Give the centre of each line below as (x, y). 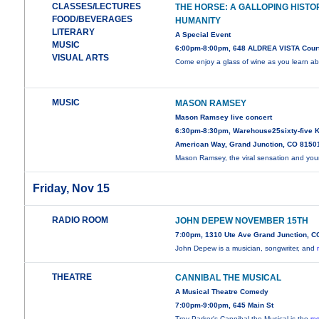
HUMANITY (198, 21)
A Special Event (203, 35)
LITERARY (74, 32)
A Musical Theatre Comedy (222, 292)
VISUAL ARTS (81, 58)
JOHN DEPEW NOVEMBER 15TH (242, 221)
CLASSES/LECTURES (97, 7)
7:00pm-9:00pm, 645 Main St (225, 305)
